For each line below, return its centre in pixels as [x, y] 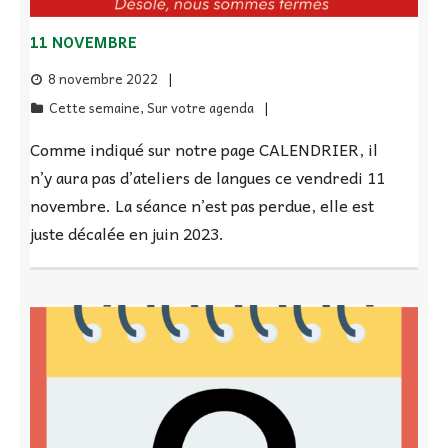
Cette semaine [94, 108]
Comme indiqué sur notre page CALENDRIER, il [204, 149]
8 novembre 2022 [103, 79]
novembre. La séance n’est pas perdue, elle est [202, 205]
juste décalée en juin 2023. [127, 233]
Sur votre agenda [200, 108]
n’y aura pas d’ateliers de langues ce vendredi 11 [207, 177]
